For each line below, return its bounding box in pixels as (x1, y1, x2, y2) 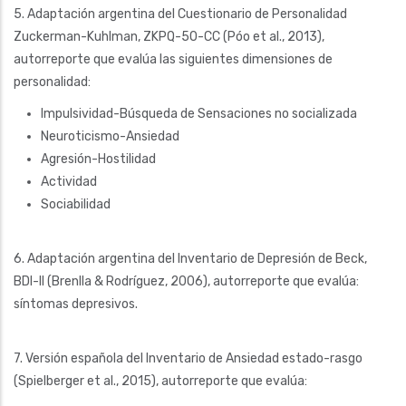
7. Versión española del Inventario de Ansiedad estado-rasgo (14, 350, 362, 366)
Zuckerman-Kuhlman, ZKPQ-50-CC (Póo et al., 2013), (14, 28, 324, 44)
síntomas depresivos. (14, 295, 138, 312)
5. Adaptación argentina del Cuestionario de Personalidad (14, 5, 347, 22)
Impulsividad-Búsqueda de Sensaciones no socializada (41, 105, 357, 121)
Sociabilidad (41, 196, 111, 212)
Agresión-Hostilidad (41, 150, 156, 167)
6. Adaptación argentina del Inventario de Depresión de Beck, (14, 250, 367, 266)
